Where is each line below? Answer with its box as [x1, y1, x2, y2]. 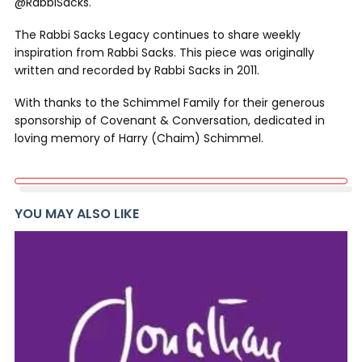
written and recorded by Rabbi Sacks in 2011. [15, 62, 259, 78]
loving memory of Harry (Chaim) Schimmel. [15, 130, 263, 146]
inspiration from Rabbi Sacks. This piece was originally [15, 44, 314, 61]
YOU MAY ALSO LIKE [15, 204, 139, 223]
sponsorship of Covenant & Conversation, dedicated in [15, 112, 325, 128]
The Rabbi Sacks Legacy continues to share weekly [15, 27, 301, 43]
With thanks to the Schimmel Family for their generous [15, 95, 325, 111]
